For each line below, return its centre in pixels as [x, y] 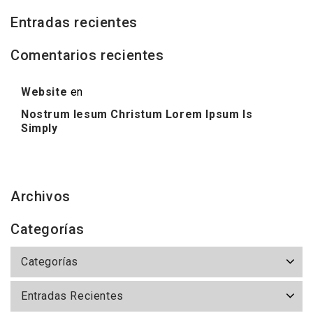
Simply [39, 128]
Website [44, 92]
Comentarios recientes [87, 55]
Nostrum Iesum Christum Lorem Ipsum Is [137, 114]
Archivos [41, 196]
